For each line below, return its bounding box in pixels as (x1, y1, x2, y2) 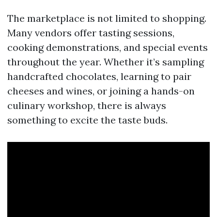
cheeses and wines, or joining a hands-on (7, 85, 195, 97)
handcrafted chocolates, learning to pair (7, 70, 191, 82)
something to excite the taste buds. (7, 114, 168, 126)
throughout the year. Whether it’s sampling (7, 56, 204, 68)
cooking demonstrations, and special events (7, 41, 208, 53)
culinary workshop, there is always (7, 99, 166, 111)
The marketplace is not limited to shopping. (7, 12, 206, 24)
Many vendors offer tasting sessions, (7, 27, 174, 39)
